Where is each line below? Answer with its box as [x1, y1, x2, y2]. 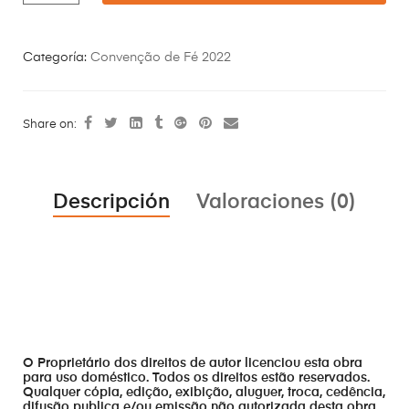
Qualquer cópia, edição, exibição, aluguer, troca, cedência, [23, 386, 385, 400]
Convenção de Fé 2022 [90, 50, 231, 64]
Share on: [23, 118, 79, 131]
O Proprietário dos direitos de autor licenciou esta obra [23, 357, 362, 371]
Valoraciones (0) [196, 193, 356, 214]
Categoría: [23, 50, 90, 64]
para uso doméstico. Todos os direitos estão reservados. [23, 372, 370, 385]
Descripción [53, 193, 170, 214]
